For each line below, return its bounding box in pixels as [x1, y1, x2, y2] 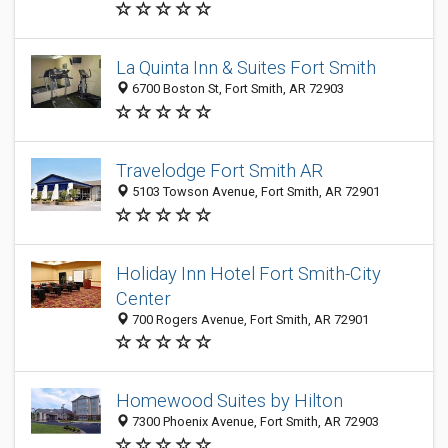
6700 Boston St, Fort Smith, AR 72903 [129, 81, 344, 97]
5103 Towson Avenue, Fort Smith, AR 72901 [129, 184, 380, 200]
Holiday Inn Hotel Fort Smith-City [116, 263, 381, 284]
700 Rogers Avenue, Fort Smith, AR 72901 [129, 312, 369, 327]
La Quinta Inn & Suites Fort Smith [116, 57, 376, 79]
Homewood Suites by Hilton [116, 390, 343, 412]
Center [116, 288, 171, 309]
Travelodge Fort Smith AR [116, 160, 323, 182]
